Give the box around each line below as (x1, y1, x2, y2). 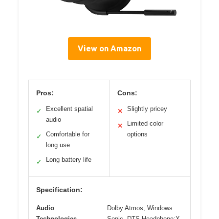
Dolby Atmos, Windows (107, 204, 173, 212)
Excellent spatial (46, 105, 93, 112)
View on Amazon (78, 44, 141, 53)
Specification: (36, 185, 83, 194)
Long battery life (46, 155, 91, 163)
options (127, 130, 148, 138)
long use (46, 141, 70, 149)
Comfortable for (46, 130, 89, 138)
